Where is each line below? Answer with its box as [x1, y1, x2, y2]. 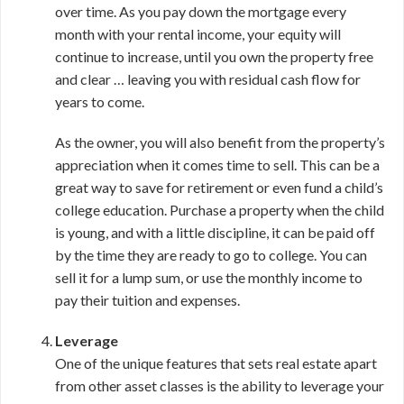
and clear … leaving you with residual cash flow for [55, 70, 361, 87]
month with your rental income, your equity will [55, 25, 341, 42]
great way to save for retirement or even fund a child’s [55, 179, 383, 196]
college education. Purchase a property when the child [55, 201, 384, 218]
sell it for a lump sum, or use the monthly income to [55, 269, 363, 286]
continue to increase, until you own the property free [55, 48, 373, 65]
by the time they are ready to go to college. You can [55, 246, 367, 263]
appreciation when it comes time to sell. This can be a [55, 156, 380, 173]
